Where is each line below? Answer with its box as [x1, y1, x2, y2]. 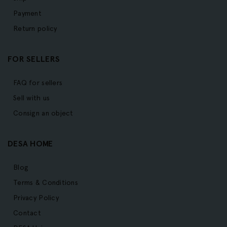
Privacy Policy [13, 194, 59, 202]
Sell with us [13, 94, 50, 102]
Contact [13, 209, 41, 217]
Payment [13, 9, 42, 18]
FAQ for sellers [13, 79, 63, 87]
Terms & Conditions [13, 178, 79, 187]
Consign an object [13, 109, 73, 118]
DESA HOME [8, 139, 53, 149]
